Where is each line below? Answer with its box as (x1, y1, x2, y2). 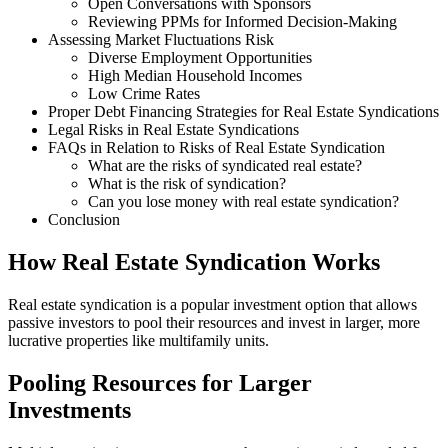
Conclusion (48, 211, 120, 229)
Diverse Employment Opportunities (88, 49, 312, 67)
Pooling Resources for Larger (8, 369, 312, 396)
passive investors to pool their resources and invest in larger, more (8, 314, 420, 332)
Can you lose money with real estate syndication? (88, 193, 399, 211)
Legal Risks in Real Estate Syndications (48, 121, 299, 139)
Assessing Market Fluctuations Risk (48, 31, 274, 49)
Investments (8, 396, 131, 423)
